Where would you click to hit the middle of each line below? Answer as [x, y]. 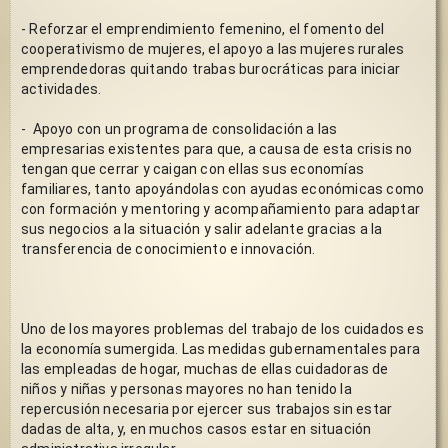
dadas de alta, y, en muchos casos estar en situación [196, 428]
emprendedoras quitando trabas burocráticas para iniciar [210, 68]
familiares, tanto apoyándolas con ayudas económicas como [223, 188]
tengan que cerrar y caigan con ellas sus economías [192, 168]
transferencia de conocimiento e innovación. [168, 248]
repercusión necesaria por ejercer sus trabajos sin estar [207, 408]
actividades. [61, 88]
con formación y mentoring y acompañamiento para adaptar [220, 208]
